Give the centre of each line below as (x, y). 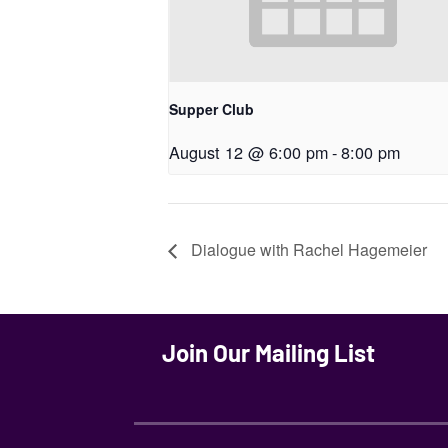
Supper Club (211, 109)
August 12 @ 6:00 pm (248, 152)
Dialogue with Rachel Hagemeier (307, 250)
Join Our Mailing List (269, 353)
